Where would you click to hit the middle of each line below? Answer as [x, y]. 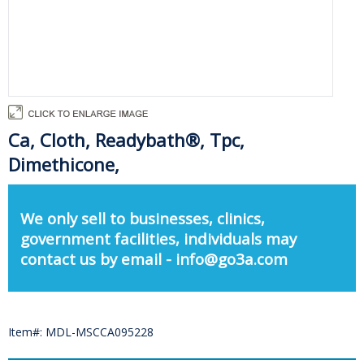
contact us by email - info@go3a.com [154, 258]
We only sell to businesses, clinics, [143, 218]
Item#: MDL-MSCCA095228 [81, 332]
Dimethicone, [64, 164]
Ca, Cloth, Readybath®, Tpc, [126, 140]
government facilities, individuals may [158, 238]
